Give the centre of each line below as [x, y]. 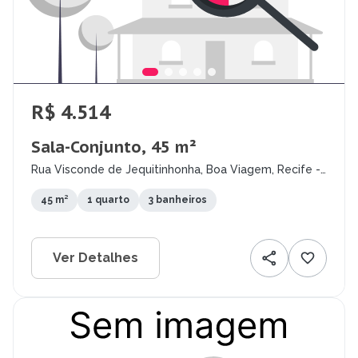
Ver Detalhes [95, 258]
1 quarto [108, 200]
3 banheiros [178, 200]
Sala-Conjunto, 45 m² [114, 147]
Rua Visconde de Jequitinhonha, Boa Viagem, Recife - [176, 170]
